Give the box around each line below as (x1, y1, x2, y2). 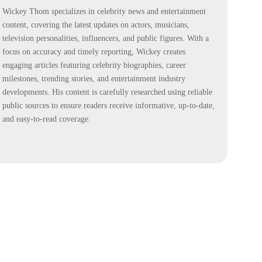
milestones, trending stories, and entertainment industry (2, 74, 185, 84)
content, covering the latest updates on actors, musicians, (2, 20, 189, 30)
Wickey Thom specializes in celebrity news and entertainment (2, 7, 206, 16)
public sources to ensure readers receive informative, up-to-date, (2, 101, 215, 111)
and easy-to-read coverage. (2, 115, 91, 124)
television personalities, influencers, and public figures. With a (2, 34, 209, 43)
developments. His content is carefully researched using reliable (2, 88, 212, 97)
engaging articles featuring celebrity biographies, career (2, 61, 186, 70)
